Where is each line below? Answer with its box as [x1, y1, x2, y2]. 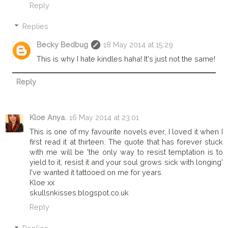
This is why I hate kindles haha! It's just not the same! [37, 54, 216, 64]
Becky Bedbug [37, 40, 89, 49]
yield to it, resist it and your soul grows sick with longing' [30, 158, 223, 167]
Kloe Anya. [30, 113, 66, 122]
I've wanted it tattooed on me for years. [30, 168, 163, 177]
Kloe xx [30, 178, 54, 187]
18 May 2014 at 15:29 [103, 40, 174, 49]
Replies [22, 22, 49, 31]
